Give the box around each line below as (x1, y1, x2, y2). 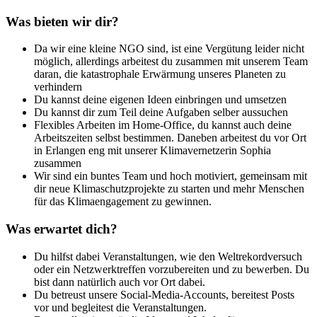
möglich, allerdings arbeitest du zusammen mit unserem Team (34, 55, 308, 68)
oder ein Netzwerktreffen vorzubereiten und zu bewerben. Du (34, 263, 309, 275)
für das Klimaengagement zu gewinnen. (34, 195, 212, 208)
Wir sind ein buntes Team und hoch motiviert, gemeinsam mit (34, 170, 307, 183)
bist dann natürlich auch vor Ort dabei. (34, 275, 205, 288)
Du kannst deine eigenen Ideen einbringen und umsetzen (34, 93, 287, 106)
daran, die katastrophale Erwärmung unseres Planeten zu (34, 68, 286, 81)
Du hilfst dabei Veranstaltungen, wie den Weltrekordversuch (34, 250, 302, 263)
